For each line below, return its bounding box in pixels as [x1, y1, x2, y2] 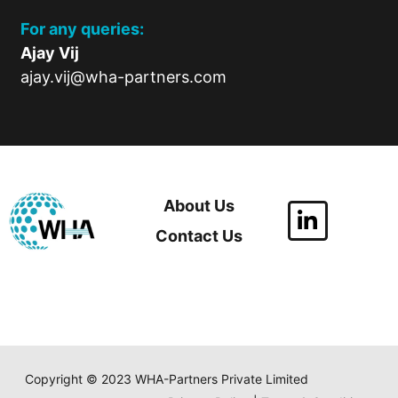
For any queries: [20, 20, 151, 39]
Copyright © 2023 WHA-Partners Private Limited [24, 371, 308, 387]
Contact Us [155, 226, 243, 245]
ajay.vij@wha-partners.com [20, 68, 227, 87]
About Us [163, 195, 235, 215]
